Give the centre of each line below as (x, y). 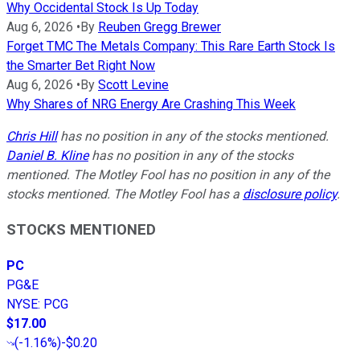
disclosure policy (290, 194)
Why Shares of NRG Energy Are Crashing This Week (151, 104)
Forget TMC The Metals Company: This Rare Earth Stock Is (171, 46)
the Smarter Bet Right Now (81, 65)
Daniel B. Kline (47, 155)
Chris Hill (32, 136)
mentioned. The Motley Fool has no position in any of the (168, 174)
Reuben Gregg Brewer (160, 27)
